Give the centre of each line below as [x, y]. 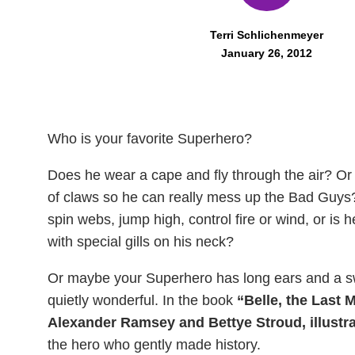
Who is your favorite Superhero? [150, 139]
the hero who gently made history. [154, 345]
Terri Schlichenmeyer [266, 35]
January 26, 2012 [266, 53]
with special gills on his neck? [141, 242]
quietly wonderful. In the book [142, 300]
